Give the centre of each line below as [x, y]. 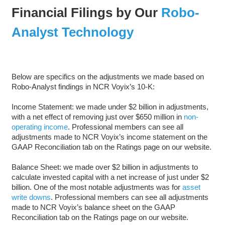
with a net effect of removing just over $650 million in [97, 117]
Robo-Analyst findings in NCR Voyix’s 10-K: [83, 86]
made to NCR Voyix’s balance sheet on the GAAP [93, 207]
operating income [39, 127]
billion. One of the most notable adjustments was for [97, 187]
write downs [31, 197]
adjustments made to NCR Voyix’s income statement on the [109, 137]
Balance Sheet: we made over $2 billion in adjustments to [104, 167]
